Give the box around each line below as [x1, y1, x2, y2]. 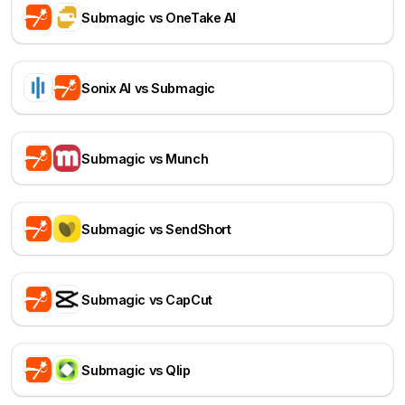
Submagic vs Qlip [81, 362, 191, 378]
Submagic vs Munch [81, 150, 209, 166]
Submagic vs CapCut [81, 291, 212, 307]
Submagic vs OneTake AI [81, 9, 236, 25]
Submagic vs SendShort [81, 221, 231, 237]
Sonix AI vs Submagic [81, 80, 215, 96]
